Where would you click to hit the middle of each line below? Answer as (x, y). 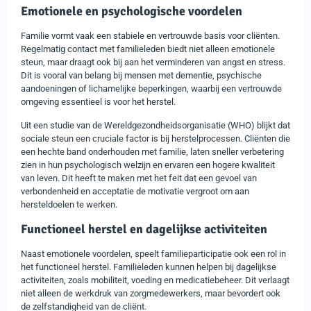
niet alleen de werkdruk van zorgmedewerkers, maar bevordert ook (151, 293)
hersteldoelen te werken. (69, 204)
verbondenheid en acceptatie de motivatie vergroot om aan (135, 191)
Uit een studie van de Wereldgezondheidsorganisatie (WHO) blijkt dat (155, 125)
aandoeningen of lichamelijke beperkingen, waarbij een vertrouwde (151, 88)
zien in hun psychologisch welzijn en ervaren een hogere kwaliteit (148, 165)
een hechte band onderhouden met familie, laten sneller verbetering (152, 151)
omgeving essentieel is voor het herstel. (98, 101)
